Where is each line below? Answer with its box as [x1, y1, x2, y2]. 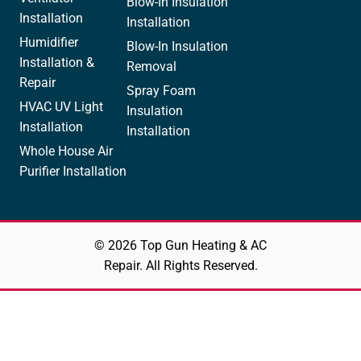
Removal [127, 58, 177, 74]
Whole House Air [19, 143, 113, 159]
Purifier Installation [19, 163, 127, 179]
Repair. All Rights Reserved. [103, 257, 258, 273]
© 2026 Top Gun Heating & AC [94, 237, 267, 253]
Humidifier [19, 34, 78, 50]
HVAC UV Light [19, 98, 103, 114]
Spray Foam [127, 82, 197, 98]
